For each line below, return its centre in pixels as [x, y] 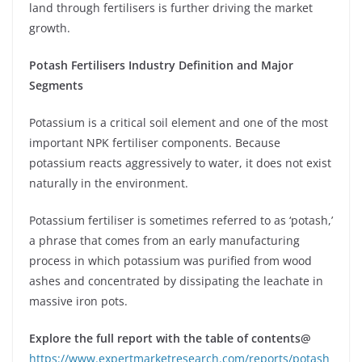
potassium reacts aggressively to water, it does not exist [180, 162]
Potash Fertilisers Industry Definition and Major [161, 65]
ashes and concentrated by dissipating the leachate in [176, 280]
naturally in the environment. [109, 183]
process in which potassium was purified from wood [170, 260]
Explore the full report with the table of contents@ [170, 338]
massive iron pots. [78, 301]
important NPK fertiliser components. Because [155, 142]
